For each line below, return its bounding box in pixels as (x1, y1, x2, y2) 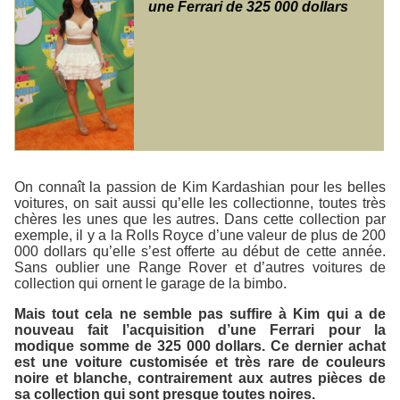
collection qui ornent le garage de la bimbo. (14, 275, 287, 291)
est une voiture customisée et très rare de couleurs (14, 354, 386, 370)
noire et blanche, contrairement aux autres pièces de (14, 370, 386, 386)
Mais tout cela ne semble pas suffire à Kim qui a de (14, 305, 386, 321)
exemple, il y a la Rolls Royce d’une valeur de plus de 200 (14, 227, 386, 243)
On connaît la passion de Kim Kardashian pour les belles (14, 179, 386, 195)
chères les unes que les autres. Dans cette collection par (14, 211, 386, 227)
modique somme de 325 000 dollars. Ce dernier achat (14, 337, 386, 354)
